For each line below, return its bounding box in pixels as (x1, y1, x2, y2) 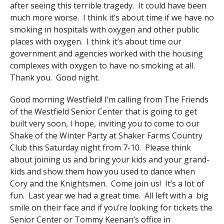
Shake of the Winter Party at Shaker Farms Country (9, 130, 202, 141)
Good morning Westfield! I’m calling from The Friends (9, 94, 208, 105)
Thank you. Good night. (9, 72, 99, 83)
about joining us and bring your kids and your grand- (9, 154, 209, 165)
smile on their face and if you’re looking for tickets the (9, 202, 212, 213)
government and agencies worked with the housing (9, 48, 203, 59)
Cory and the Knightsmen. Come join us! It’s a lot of (9, 178, 204, 189)
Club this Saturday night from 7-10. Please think (9, 142, 191, 153)
